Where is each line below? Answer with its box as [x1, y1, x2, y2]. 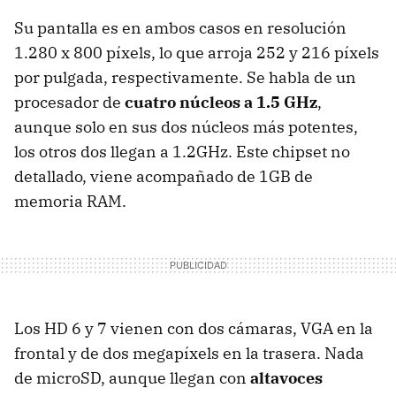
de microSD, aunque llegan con [14, 368, 250, 389]
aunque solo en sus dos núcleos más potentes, [14, 117, 358, 138]
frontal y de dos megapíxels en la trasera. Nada [14, 343, 364, 364]
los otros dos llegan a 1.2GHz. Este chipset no [14, 141, 350, 163]
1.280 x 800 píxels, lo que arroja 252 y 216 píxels [14, 42, 379, 64]
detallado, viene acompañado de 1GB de [14, 166, 313, 187]
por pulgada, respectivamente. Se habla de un [14, 67, 356, 88]
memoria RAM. [14, 191, 126, 212]
